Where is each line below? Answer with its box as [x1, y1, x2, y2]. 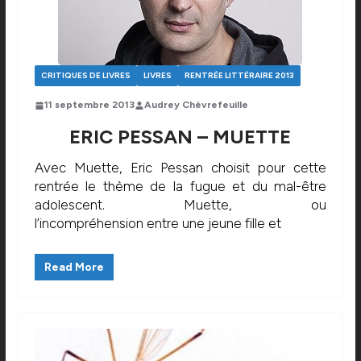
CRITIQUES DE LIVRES [40, 70, 131, 81]
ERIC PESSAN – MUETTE [69, 125, 292, 149]
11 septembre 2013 [44, 99, 135, 111]
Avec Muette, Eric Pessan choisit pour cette [34, 160, 327, 176]
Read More [44, 259, 104, 274]
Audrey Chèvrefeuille [143, 99, 248, 111]
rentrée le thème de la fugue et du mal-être [34, 178, 327, 195]
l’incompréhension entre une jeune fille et [34, 215, 281, 232]
